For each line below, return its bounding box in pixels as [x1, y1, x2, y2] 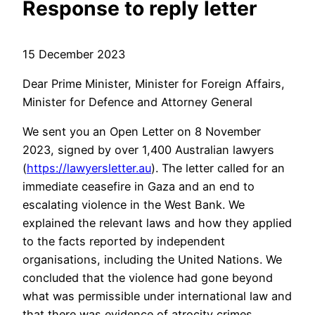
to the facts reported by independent [22, 234, 225, 249]
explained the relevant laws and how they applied [22, 216, 292, 231]
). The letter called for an [151, 161, 285, 176]
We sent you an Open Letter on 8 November [22, 124, 261, 139]
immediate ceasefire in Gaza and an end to [22, 179, 255, 194]
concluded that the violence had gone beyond [22, 271, 273, 285]
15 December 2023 [22, 46, 125, 61]
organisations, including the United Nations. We [22, 252, 282, 267]
